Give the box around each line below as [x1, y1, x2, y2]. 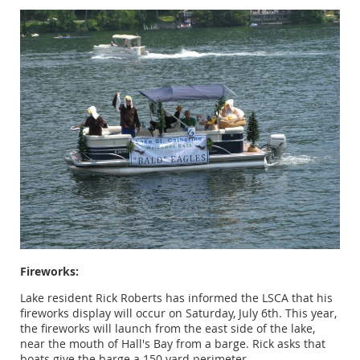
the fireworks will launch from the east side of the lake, [20, 321, 315, 337]
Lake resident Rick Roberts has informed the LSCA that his [20, 290, 333, 306]
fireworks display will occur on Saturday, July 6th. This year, [20, 305, 337, 321]
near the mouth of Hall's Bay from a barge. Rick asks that [20, 336, 325, 352]
